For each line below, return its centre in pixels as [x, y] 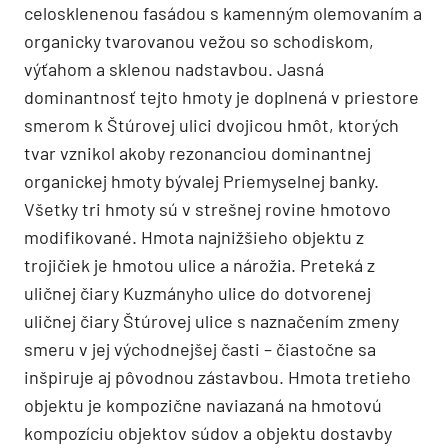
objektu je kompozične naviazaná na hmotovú [203, 404]
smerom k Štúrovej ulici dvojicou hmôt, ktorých [211, 124]
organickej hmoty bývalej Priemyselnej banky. [201, 180]
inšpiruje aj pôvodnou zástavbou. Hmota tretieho [217, 376]
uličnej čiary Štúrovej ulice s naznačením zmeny [211, 320]
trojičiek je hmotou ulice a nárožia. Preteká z [199, 264]
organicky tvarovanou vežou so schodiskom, [199, 40]
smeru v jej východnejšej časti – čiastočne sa [200, 348]
